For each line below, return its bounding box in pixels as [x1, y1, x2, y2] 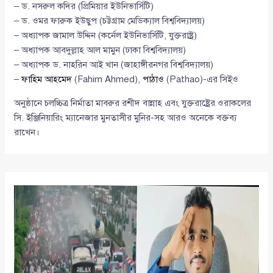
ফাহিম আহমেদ [21, 74, 73, 85]
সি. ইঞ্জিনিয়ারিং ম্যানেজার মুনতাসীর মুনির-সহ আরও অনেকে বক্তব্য [14, 112, 237, 124]
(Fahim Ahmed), [72, 74, 143, 85]
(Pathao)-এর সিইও [164, 74, 239, 85]
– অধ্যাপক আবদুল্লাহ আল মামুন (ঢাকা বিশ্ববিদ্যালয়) [14, 44, 186, 56]
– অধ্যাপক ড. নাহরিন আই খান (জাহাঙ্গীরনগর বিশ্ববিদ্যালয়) [14, 59, 214, 71]
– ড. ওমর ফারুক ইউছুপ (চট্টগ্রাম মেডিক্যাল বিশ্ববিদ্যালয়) [14, 15, 205, 27]
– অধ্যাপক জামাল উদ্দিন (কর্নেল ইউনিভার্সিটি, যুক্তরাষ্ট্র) [14, 30, 197, 41]
